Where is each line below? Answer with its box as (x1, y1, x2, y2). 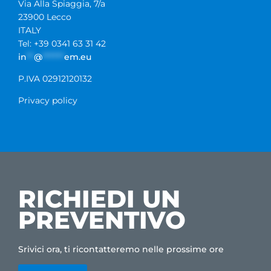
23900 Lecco (18, 11, 71, 23)
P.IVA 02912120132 (18, 73, 92, 85)
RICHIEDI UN (18, 184, 188, 214)
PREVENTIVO (18, 205, 186, 235)
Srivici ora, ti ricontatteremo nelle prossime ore (18, 244, 224, 255)
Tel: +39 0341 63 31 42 (18, 38, 106, 50)
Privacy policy (18, 95, 77, 106)
